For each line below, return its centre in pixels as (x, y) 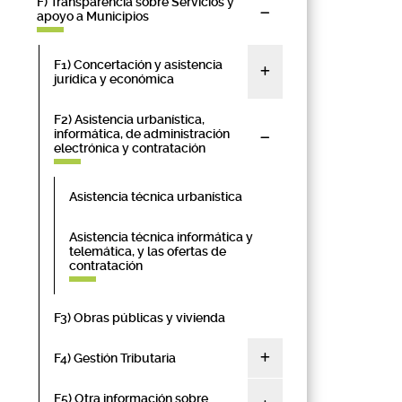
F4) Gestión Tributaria (115, 358)
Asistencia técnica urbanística (156, 197)
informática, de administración (142, 134)
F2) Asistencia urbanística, (129, 119)
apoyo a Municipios (93, 16)
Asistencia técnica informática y (161, 237)
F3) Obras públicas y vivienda (140, 318)
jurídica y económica (114, 79)
